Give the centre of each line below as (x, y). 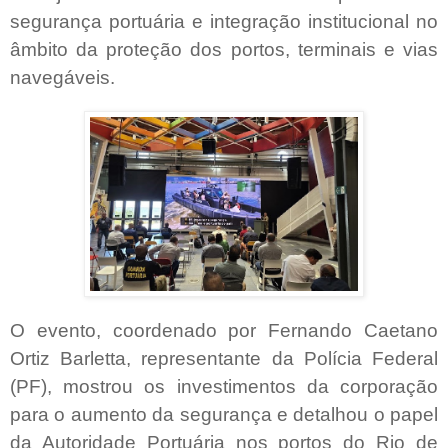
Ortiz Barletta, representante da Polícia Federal (224, 359)
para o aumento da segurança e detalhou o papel (224, 415)
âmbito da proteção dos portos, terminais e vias (224, 49)
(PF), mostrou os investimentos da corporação (224, 387)
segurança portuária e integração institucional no (224, 21)
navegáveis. (62, 77)
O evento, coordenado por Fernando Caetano (224, 331)
